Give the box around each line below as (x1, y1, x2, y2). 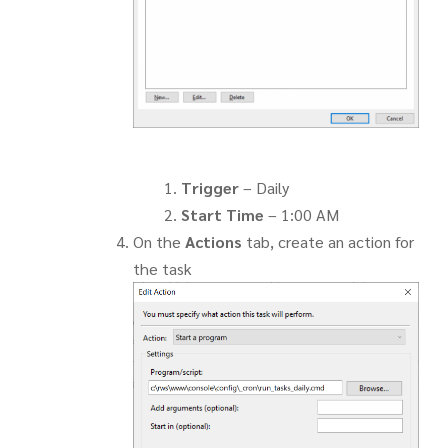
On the (132, 230, 185, 252)
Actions (184, 230, 242, 252)
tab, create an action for (241, 230, 414, 252)
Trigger (180, 176, 239, 198)
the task (132, 257, 192, 279)
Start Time (180, 203, 264, 225)
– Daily (238, 176, 289, 198)
